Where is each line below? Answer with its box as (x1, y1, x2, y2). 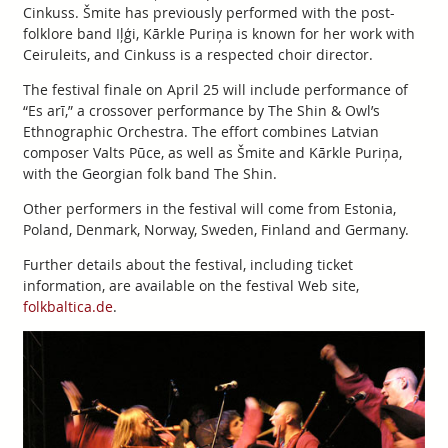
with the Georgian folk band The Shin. (22, 164, 277, 183)
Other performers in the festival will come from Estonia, (22, 199, 396, 218)
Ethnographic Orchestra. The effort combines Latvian (22, 122, 379, 141)
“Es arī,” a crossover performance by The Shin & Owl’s (22, 101, 380, 120)
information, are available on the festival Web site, (22, 276, 359, 295)
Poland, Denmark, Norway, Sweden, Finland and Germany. (22, 220, 409, 239)
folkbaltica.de (22, 297, 113, 316)
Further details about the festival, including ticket (22, 255, 353, 274)
